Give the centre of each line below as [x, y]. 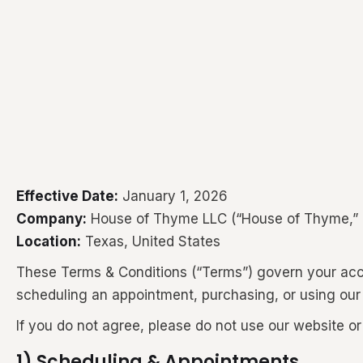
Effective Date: [67, 196]
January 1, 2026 [173, 196]
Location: [49, 241]
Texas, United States [151, 241]
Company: [51, 218]
